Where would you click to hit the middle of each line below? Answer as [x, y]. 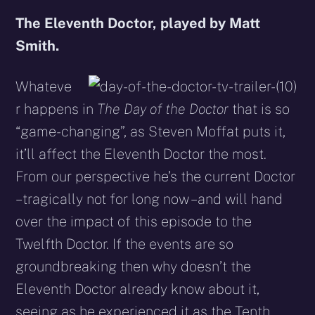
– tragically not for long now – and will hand [149, 199]
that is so [261, 109]
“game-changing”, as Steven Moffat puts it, [151, 131]
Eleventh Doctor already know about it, [138, 289]
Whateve [44, 86]
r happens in [57, 109]
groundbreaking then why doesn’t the [134, 266]
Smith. [38, 45]
